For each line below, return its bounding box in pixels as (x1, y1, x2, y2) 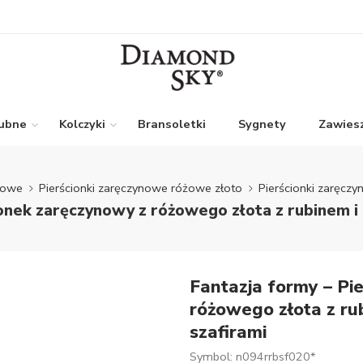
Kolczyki (59, 116, 105, 132)
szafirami (190, 320, 267, 344)
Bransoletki (138, 116, 206, 132)
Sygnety (238, 116, 286, 132)
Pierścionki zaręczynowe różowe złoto (38, 179, 242, 196)
